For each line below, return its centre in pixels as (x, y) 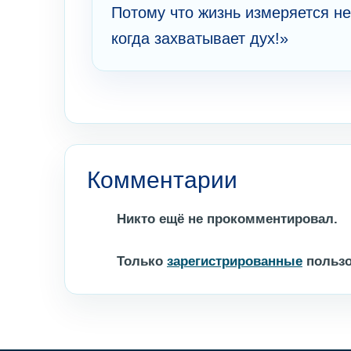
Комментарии (162, 180)
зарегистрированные (235, 262)
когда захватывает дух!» (200, 39)
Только (142, 262)
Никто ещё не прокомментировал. (227, 219)
